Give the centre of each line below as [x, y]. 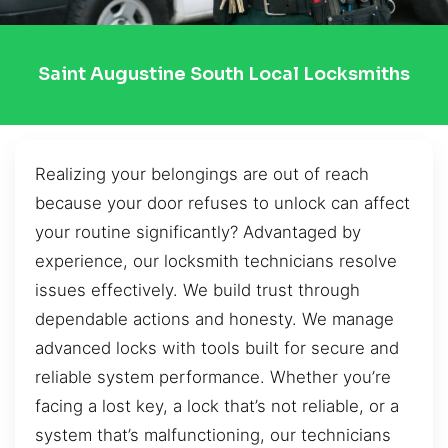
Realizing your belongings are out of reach [202, 173]
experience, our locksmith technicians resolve [216, 260]
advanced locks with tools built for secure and [217, 347]
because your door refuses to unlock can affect [222, 202]
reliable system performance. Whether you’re [213, 376]
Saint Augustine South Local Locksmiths [224, 74]
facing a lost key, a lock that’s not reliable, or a [217, 405]
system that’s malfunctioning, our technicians [213, 434]
